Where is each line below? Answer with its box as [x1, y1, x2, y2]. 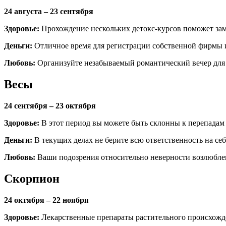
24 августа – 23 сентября [4, 7, 93, 16]
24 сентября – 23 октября [4, 101, 96, 110]
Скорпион [4, 172, 60, 185]
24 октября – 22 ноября [4, 195, 89, 204]
